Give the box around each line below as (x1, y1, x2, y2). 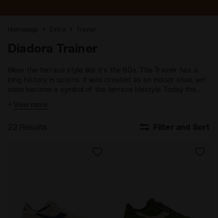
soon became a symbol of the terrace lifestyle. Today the (8, 85, 197, 93)
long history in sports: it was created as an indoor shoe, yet (8, 75, 206, 84)
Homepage (8, 26, 38, 33)
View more (14, 100, 47, 109)
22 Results (8, 122, 47, 131)
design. (8, 114, 32, 123)
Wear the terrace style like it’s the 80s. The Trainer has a (8, 66, 198, 74)
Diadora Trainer (8, 41, 97, 55)
